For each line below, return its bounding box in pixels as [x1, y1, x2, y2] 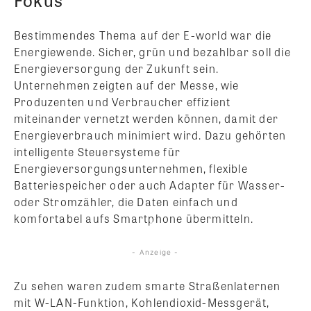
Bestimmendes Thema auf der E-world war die [14, 26, 272, 43]
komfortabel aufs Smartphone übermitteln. [14, 210, 254, 226]
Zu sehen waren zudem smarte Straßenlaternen [14, 277, 281, 294]
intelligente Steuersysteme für [14, 143, 180, 160]
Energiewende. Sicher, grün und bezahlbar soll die [14, 43, 291, 60]
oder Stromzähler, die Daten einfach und [14, 193, 238, 210]
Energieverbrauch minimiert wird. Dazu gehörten [14, 126, 287, 143]
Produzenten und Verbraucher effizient [14, 93, 231, 110]
